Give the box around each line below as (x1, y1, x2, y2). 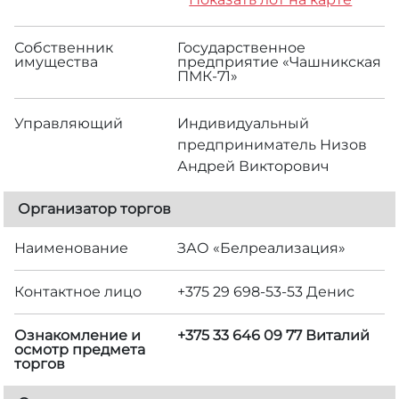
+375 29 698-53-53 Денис (177, 282, 355, 300)
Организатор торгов (18, 199, 171, 217)
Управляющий (14, 114, 123, 132)
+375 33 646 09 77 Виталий (177, 326, 370, 344)
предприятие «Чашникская (177, 53, 382, 70)
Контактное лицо (14, 282, 142, 300)
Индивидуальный (177, 114, 310, 132)
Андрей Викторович (177, 157, 330, 175)
